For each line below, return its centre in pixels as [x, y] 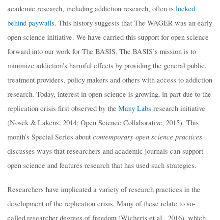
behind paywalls [31, 23]
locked [185, 9]
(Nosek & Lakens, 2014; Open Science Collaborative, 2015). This [103, 123]
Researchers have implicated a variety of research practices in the [104, 190]
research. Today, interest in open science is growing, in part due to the [109, 94]
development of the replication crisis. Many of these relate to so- [101, 204]
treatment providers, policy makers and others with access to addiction [110, 80]
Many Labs [135, 109]
